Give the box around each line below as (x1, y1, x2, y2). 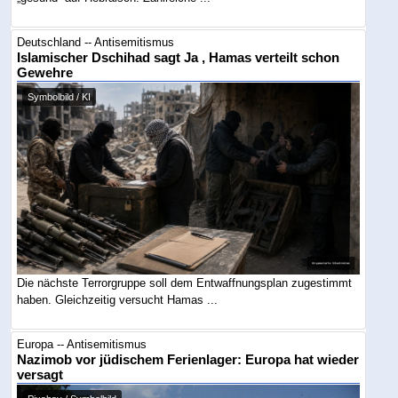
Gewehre (17, 65, 74, 80)
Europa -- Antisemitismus (17, 337, 147, 351)
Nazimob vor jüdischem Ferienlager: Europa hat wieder (17, 352, 360, 367)
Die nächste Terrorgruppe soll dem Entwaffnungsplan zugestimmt (17, 276, 353, 291)
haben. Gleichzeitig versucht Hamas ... (17, 293, 219, 307)
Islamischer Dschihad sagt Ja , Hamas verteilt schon (17, 50, 340, 65)
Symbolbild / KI (28, 91, 92, 102)
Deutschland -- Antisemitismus (17, 35, 175, 49)
